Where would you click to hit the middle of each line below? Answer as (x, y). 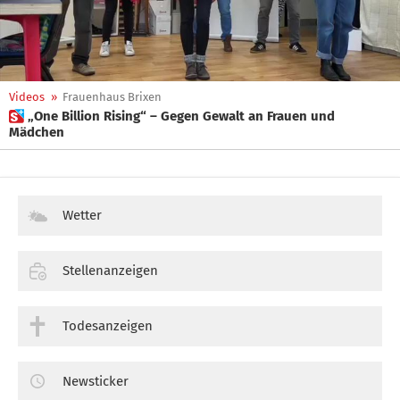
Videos (27, 97)
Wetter (82, 215)
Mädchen (37, 132)
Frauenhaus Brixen (112, 97)
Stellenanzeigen (110, 270)
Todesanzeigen (108, 325)
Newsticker (96, 381)
